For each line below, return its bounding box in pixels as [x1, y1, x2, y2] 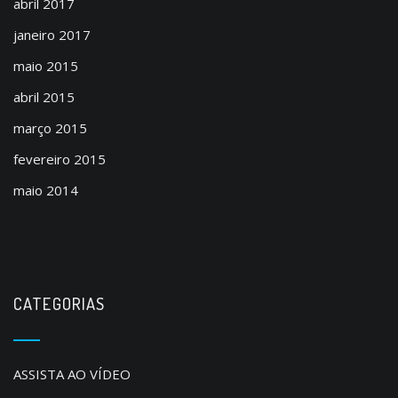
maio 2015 [13, 57, 78, 75]
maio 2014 [13, 181, 78, 199]
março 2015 [13, 119, 87, 137]
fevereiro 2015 [13, 150, 106, 168]
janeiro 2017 [13, 26, 91, 44]
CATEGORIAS [13, 293, 106, 314]
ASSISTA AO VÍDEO [13, 365, 131, 383]
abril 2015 [13, 88, 75, 106]
